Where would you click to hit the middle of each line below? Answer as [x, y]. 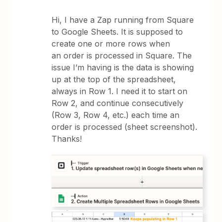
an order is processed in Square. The [122, 55]
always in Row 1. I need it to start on [120, 91]
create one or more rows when [111, 44]
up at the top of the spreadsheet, [114, 79]
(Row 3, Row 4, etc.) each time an [116, 115]
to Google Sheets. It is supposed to [117, 32]
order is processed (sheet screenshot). [125, 127]
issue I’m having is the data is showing [123, 67]
